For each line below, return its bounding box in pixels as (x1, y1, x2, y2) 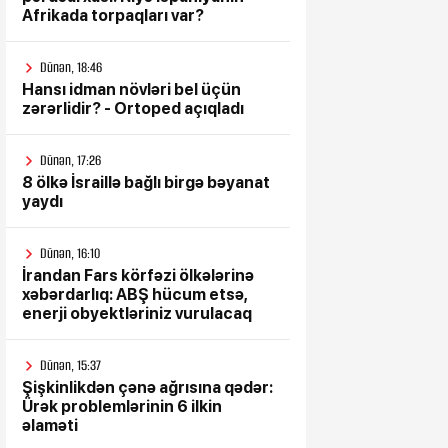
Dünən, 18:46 (40, 58, 102, 77)
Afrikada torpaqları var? (22, 6, 204, 25)
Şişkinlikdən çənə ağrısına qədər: (22, 378, 273, 397)
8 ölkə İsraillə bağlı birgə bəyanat (22, 173, 270, 192)
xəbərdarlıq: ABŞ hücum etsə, (22, 285, 248, 304)
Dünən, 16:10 (40, 244, 100, 263)
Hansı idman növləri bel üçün (22, 80, 241, 99)
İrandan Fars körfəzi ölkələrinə (22, 266, 254, 285)
